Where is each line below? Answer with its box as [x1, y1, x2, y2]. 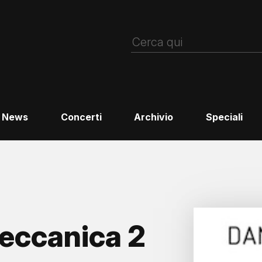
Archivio [134, 111, 174, 123]
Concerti [60, 111, 102, 123]
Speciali [206, 111, 243, 123]
